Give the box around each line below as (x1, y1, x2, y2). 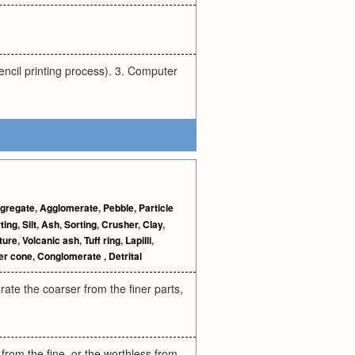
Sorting (64, 217, 97, 231)
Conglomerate (37, 249, 104, 263)
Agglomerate (40, 200, 98, 215)
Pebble (103, 200, 134, 215)
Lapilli (125, 233, 151, 247)
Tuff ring (84, 233, 120, 247)
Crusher (101, 217, 138, 231)
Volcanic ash (22, 233, 79, 247)
